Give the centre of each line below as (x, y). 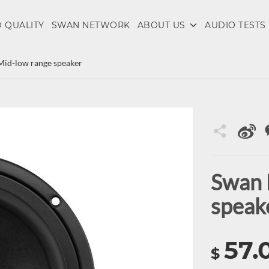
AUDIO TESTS (235, 25)
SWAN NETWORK (91, 25)
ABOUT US (161, 25)
